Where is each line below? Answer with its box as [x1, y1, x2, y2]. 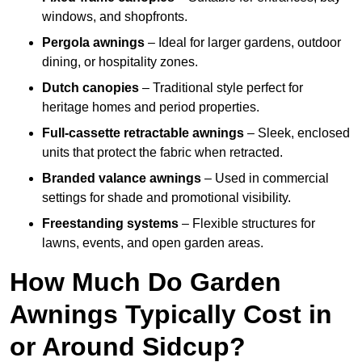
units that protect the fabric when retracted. [42, 145, 283, 160]
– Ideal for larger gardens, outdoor [145, 36, 341, 50]
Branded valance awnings [42, 171, 201, 186]
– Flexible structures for [179, 217, 315, 231]
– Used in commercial [201, 171, 329, 186]
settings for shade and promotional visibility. [42, 191, 291, 205]
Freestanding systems [42, 217, 179, 231]
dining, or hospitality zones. [42, 55, 198, 69]
